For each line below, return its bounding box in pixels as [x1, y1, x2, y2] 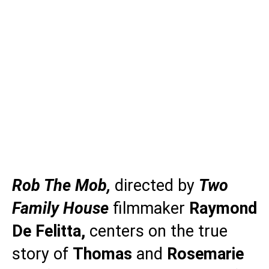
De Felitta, [12, 222, 85, 241]
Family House [12, 199, 109, 218]
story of [12, 244, 73, 264]
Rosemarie [167, 244, 244, 264]
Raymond [189, 199, 257, 218]
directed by [115, 176, 199, 195]
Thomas [73, 244, 136, 264]
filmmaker [113, 199, 189, 218]
